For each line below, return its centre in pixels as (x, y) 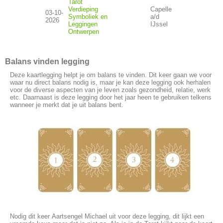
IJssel (159, 24)
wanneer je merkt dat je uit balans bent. (67, 105)
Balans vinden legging (47, 62)
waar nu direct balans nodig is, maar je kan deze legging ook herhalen (110, 83)
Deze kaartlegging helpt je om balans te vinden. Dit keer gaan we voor (111, 75)
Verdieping (83, 9)
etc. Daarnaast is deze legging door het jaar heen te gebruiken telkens (111, 98)
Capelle (161, 9)
